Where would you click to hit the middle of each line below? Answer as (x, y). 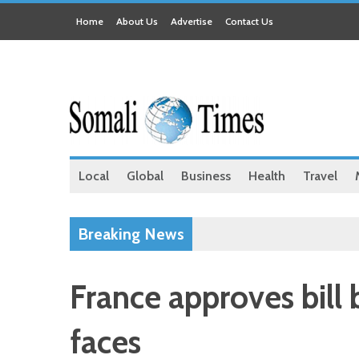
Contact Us (249, 21)
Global (145, 176)
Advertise (192, 21)
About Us (137, 21)
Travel (320, 176)
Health (267, 176)
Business (206, 176)
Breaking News (131, 234)
